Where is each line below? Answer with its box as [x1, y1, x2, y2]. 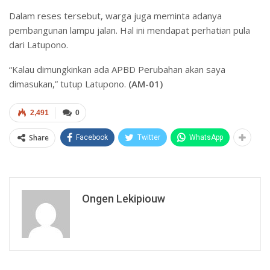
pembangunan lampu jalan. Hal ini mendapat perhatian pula [9, 24, 250, 37]
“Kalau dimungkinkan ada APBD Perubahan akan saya [9, 63, 225, 76]
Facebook [76, 133, 108, 142]
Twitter [137, 133, 160, 142]
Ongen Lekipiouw [82, 192, 165, 206]
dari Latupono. [9, 39, 68, 51]
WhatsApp [189, 133, 223, 142]
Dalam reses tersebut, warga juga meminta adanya [9, 10, 222, 22]
